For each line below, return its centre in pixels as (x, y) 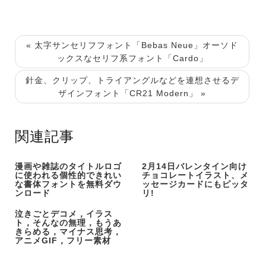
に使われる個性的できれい (68, 175)
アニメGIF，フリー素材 (63, 241)
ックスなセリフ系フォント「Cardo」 (132, 58)
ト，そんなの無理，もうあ (68, 223)
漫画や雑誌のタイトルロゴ (68, 167)
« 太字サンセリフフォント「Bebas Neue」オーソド (132, 45)
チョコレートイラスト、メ (195, 175)
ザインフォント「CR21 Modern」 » (132, 94)
